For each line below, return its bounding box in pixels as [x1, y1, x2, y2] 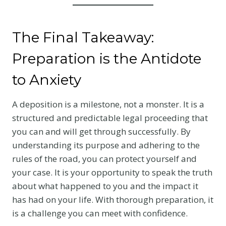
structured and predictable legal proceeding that [12, 111, 208, 124]
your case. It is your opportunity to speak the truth [12, 166, 212, 178]
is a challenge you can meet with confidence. [12, 207, 188, 219]
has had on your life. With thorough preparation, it [12, 193, 213, 205]
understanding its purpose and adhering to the [12, 139, 200, 151]
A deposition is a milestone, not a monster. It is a [12, 98, 204, 110]
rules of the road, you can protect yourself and [12, 152, 197, 164]
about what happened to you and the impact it [12, 180, 198, 192]
